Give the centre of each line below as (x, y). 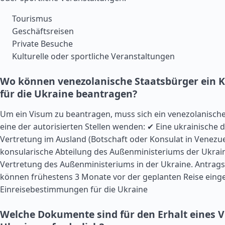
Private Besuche (42, 44)
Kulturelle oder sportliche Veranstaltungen (93, 56)
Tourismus (32, 19)
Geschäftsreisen (43, 31)
